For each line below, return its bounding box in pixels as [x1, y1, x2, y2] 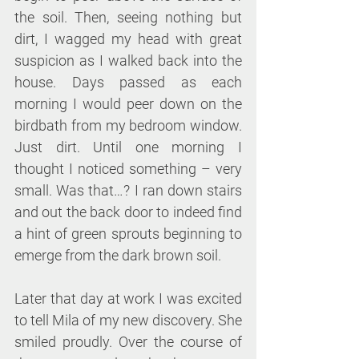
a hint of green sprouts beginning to [14, 225, 242, 243]
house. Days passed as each [14, 74, 242, 91]
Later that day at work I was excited [14, 290, 242, 308]
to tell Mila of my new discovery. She [14, 312, 242, 329]
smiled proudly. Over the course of [14, 333, 242, 351]
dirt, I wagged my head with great [14, 30, 242, 48]
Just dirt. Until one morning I [14, 139, 242, 156]
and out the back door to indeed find [14, 204, 242, 221]
